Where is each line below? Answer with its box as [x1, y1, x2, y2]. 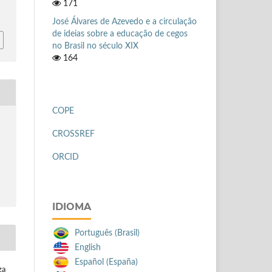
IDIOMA [52, 200, 91, 212]
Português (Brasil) [75, 228, 140, 237]
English [75, 243, 101, 252]
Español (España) [75, 257, 138, 267]
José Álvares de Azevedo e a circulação [52, 17, 197, 26]
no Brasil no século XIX [52, 41, 138, 50]
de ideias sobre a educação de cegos [52, 29, 188, 38]
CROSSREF [52, 129, 95, 138]
